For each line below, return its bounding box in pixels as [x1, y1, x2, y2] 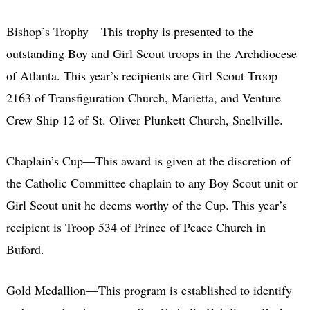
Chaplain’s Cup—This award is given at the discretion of [6, 152, 291, 169]
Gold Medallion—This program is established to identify [6, 281, 292, 298]
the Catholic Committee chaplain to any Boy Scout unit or [6, 174, 298, 191]
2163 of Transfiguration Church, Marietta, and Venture [6, 89, 281, 106]
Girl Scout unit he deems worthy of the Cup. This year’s [6, 196, 287, 213]
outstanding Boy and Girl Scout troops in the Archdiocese [6, 44, 297, 62]
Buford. [6, 240, 44, 257]
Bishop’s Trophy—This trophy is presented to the [6, 22, 253, 39]
